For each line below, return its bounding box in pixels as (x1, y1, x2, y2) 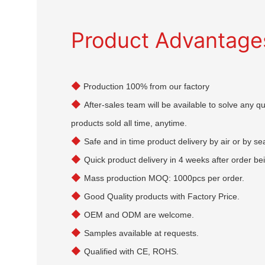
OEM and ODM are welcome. (84, 209, 195, 219)
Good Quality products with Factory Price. (84, 191, 240, 201)
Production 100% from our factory (81, 81, 210, 91)
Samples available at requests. (84, 228, 199, 238)
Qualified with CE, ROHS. (84, 246, 179, 256)
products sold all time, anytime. (71, 118, 188, 128)
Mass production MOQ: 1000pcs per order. (84, 173, 245, 183)
